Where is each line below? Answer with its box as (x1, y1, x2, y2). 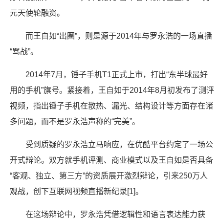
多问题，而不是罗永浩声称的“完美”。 (10, 117, 140, 126)
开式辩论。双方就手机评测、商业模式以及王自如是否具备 (10, 156, 213, 164)
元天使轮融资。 (10, 9, 65, 17)
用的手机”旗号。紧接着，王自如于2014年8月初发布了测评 (10, 86, 214, 94)
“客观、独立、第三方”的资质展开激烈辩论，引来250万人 (10, 172, 208, 180)
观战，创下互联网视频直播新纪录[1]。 (10, 187, 143, 196)
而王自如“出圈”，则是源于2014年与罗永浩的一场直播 (25, 32, 212, 40)
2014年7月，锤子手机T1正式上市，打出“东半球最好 (25, 70, 208, 79)
